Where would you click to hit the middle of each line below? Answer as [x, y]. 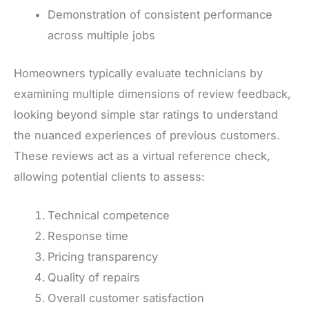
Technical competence [109, 215]
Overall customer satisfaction [126, 298]
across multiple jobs [102, 36]
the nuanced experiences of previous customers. [147, 135]
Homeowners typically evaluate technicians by [138, 73]
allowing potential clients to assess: [109, 176]
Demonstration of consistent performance [160, 15]
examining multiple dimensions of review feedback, [152, 93]
